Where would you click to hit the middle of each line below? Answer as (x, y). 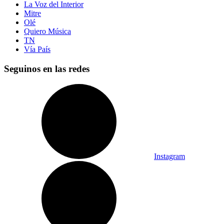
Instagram (169, 156)
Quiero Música (47, 31)
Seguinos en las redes (47, 68)
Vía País (37, 49)
